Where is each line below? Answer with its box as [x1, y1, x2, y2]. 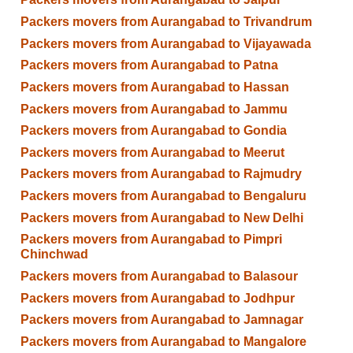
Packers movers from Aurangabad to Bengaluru [20, 189, 307, 203]
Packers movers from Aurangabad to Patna [20, 58, 278, 72]
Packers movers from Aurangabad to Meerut [20, 145, 284, 159]
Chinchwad [20, 247, 88, 262]
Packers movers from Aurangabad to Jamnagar [20, 313, 303, 327]
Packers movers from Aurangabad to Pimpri [20, 232, 282, 247]
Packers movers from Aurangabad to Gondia [20, 124, 287, 138]
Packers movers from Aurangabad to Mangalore [20, 334, 307, 348]
